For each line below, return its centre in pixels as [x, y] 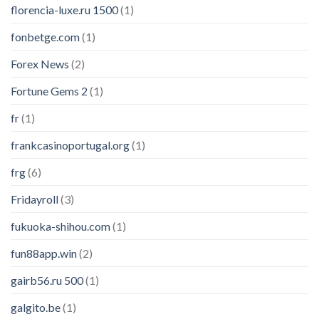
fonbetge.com [45, 36]
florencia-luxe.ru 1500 [64, 9]
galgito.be [36, 307]
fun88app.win [44, 253]
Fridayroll [35, 199]
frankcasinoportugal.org [70, 145]
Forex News [40, 63]
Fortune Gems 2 [49, 90]
